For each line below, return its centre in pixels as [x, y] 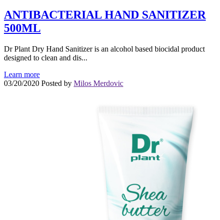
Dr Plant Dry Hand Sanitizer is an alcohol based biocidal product [104, 49]
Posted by [57, 83]
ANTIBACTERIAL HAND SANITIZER [105, 14]
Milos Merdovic [98, 83]
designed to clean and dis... [46, 57]
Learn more [22, 74]
